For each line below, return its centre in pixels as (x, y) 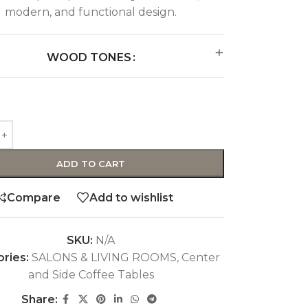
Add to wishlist (132, 197)
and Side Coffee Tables (91, 275)
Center (200, 258)
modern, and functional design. (91, 12)
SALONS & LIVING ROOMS (104, 258)
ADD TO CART (91, 164)
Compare (34, 197)
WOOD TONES (89, 58)
